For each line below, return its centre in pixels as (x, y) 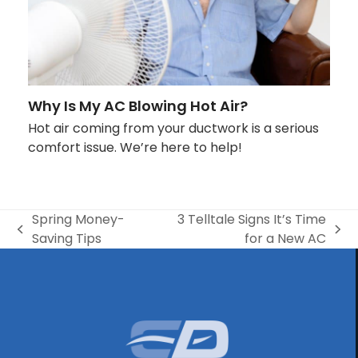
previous (44, 237)
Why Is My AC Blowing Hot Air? (137, 105)
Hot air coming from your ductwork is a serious (173, 128)
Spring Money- (78, 219)
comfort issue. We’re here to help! (135, 147)
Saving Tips (66, 238)
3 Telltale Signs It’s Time (252, 219)
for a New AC (286, 238)
